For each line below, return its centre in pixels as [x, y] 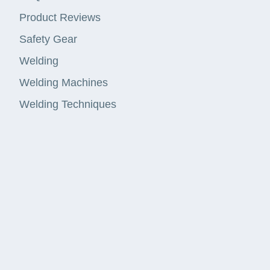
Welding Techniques [68, 105]
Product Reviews [60, 18]
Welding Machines [64, 83]
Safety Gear [48, 39]
